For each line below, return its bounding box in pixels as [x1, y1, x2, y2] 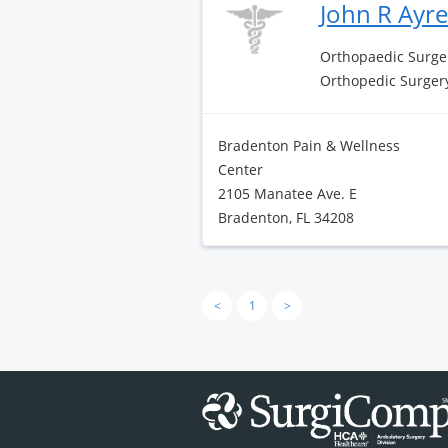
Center [218, 160, 263, 179]
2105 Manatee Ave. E [218, 184, 357, 203]
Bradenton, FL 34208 [218, 208, 354, 227]
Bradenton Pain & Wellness [218, 136, 400, 155]
